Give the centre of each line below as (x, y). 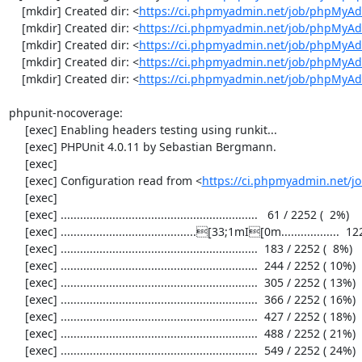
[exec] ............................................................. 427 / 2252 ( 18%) (17, 316)
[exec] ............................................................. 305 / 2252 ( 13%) (17, 282)
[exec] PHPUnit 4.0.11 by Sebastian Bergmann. (17, 147)
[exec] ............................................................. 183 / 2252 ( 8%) (17, 248)
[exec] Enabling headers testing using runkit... (17, 130)
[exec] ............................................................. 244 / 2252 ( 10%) (17, 265)
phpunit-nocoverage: (65, 113)
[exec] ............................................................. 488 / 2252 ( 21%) (17, 333)
